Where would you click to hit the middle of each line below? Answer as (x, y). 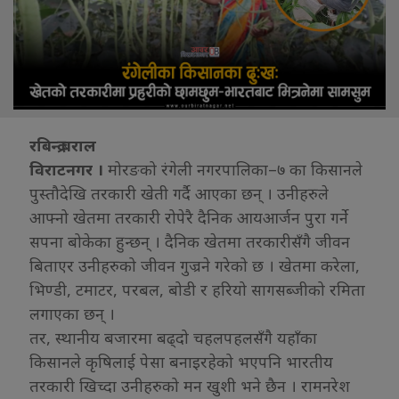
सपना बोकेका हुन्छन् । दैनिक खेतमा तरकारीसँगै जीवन (190, 241)
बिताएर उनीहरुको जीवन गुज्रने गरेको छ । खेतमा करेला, (195, 265)
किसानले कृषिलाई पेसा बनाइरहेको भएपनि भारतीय (181, 361)
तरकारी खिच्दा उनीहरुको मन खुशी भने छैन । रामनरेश (190, 385)
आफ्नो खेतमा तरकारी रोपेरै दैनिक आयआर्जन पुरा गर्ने (189, 217)
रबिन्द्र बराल (63, 145)
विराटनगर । (66, 169)
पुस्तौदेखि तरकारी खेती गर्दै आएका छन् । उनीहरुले (179, 193)
